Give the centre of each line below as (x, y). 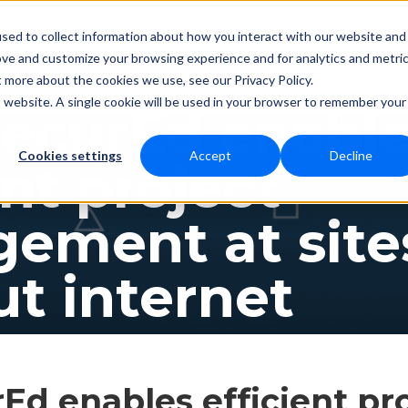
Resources (97, 70)
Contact (220, 70)
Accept (210, 156)
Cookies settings (70, 156)
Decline (351, 156)
